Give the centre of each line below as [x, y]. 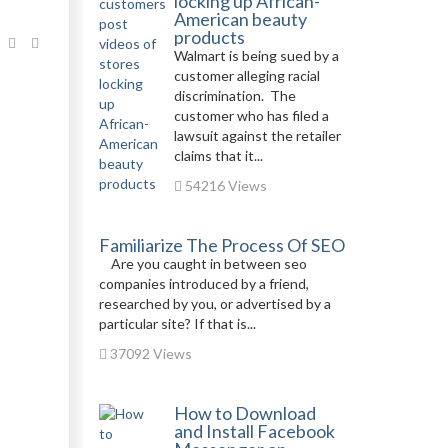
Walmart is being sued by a [256, 55]
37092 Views [149, 353]
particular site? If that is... [177, 323]
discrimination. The [234, 95]
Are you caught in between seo [202, 263]
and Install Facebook [254, 431]
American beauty [240, 19]
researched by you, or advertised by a [214, 303]
